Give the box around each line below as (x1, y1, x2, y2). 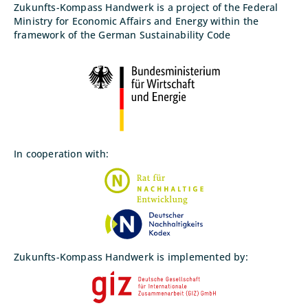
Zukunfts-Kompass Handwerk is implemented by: (14, 250, 248, 263)
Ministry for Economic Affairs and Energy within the (14, 14, 259, 28)
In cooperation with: (14, 146, 109, 160)
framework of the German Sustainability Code (14, 28, 231, 42)
